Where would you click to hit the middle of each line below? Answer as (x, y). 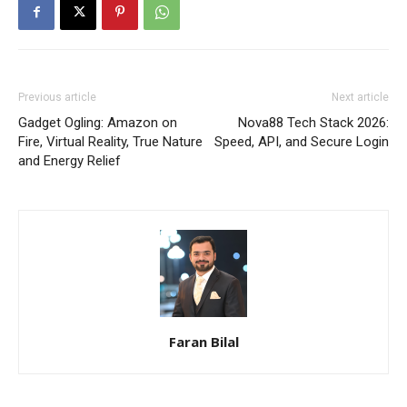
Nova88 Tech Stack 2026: (313, 123)
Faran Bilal (203, 342)
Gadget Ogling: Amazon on (98, 123)
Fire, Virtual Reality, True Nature (110, 142)
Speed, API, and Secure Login (302, 142)
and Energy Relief (69, 161)
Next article (360, 98)
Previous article (57, 98)
